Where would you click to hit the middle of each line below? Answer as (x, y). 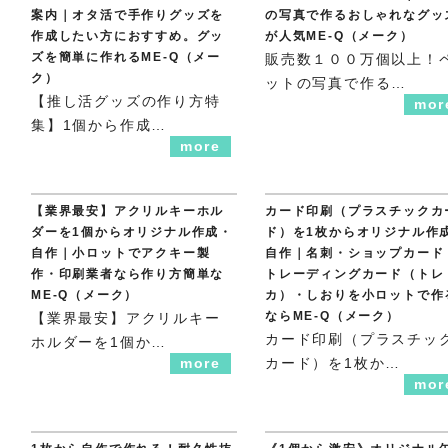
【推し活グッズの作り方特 (126, 101)
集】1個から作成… (99, 125)
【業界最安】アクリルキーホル (128, 211)
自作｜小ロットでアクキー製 (121, 253)
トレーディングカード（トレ (355, 274)
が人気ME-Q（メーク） (339, 36)
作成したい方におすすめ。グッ (128, 36)
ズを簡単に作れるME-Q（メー (126, 57)
